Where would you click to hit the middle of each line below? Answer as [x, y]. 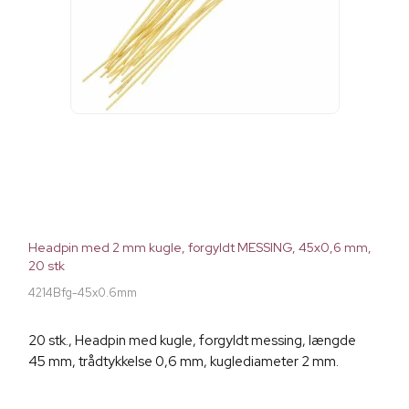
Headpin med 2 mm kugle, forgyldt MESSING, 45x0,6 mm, [200, 248]
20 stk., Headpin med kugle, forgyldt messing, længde [192, 341]
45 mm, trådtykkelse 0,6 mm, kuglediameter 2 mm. [184, 362]
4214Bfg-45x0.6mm [83, 293]
